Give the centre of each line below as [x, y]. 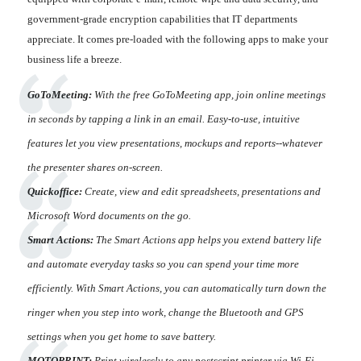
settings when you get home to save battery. [122, 337]
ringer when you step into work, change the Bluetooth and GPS [166, 313]
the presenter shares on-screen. [95, 168]
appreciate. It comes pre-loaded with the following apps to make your [178, 39]
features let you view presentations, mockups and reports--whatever [175, 143]
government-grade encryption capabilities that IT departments [162, 19]
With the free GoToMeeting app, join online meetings [209, 95]
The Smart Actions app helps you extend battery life [207, 240]
